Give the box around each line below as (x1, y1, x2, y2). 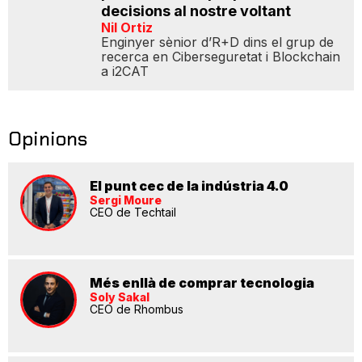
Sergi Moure (90, 193, 162, 207)
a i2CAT (101, 63, 149, 79)
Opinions (8, 126, 87, 151)
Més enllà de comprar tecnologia (90, 275, 314, 291)
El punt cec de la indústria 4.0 (90, 178, 288, 194)
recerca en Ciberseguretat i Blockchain (101, 48, 340, 65)
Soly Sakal (90, 290, 149, 304)
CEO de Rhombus (90, 302, 183, 316)
